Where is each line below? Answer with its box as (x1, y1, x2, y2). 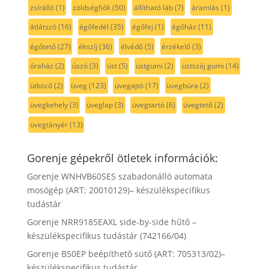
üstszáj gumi (181, 61, 224, 71)
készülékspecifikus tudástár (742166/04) (26, 229, 186, 241)
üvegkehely (29, 100, 68, 110)
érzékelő (162, 41, 191, 52)
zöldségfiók (73, 2, 111, 13)
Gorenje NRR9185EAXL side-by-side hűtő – (26, 216, 196, 228)
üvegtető (183, 100, 213, 110)
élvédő (120, 41, 143, 52)
